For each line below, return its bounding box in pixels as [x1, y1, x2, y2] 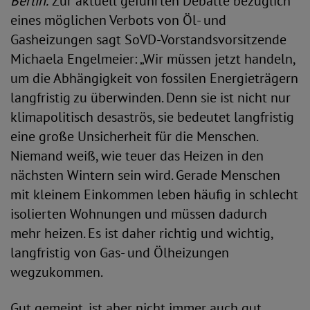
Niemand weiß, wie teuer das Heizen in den [10, 147, 264, 165]
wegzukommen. [10, 263, 103, 281]
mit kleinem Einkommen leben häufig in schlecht [10, 185, 298, 203]
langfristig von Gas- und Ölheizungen [10, 244, 229, 262]
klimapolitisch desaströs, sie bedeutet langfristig [10, 108, 294, 126]
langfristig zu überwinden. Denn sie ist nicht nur [10, 89, 291, 107]
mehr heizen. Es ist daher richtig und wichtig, [10, 224, 273, 242]
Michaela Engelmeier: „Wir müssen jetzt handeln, [10, 50, 295, 68]
